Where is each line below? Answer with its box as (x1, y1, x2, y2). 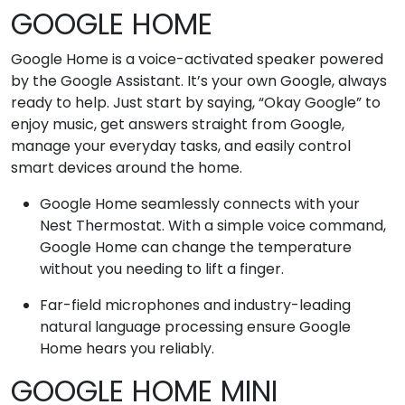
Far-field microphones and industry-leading (40, 294, 351, 316)
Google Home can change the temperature (40, 236, 352, 258)
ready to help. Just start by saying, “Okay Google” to (11, 91, 381, 113)
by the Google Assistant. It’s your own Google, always (11, 70, 387, 91)
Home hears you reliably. (40, 337, 214, 359)
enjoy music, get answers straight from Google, (11, 113, 344, 135)
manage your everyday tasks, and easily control (11, 135, 351, 156)
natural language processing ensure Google (40, 316, 351, 337)
